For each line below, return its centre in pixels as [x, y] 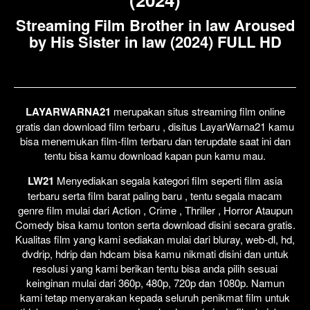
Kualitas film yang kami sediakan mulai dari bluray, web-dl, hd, [155, 239]
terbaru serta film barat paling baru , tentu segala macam [155, 195]
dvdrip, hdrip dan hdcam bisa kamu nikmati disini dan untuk [155, 253]
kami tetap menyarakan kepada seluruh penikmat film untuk [155, 297]
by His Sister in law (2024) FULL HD [155, 41]
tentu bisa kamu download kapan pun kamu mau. [155, 155]
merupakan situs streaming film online [198, 111]
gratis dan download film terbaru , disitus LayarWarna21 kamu [155, 126]
